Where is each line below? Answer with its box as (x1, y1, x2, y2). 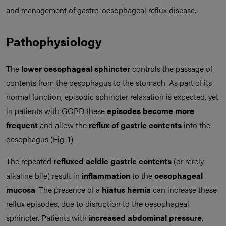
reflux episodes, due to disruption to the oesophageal (6, 198, 189, 209)
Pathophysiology (6, 33, 101, 50)
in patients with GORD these (6, 105, 107, 117)
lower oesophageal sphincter (21, 63, 130, 74)
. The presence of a (35, 184, 102, 195)
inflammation (82, 169, 130, 181)
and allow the (38, 119, 89, 131)
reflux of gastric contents (89, 119, 182, 131)
